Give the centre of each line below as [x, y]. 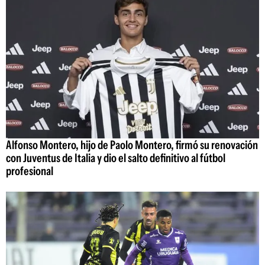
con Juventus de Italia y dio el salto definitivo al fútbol [116, 158]
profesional [30, 171]
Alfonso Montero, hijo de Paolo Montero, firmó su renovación [132, 145]
